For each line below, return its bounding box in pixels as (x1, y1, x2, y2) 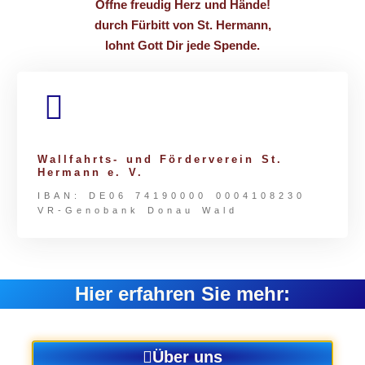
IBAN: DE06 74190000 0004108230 (37, 190, 306, 200)
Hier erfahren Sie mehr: (75, 282, 290, 305)
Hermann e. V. (37, 165, 143, 178)
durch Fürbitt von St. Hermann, (94, 17, 271, 32)
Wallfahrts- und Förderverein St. (37, 152, 284, 165)
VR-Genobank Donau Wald (37, 204, 239, 215)
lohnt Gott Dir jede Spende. (105, 37, 260, 52)
